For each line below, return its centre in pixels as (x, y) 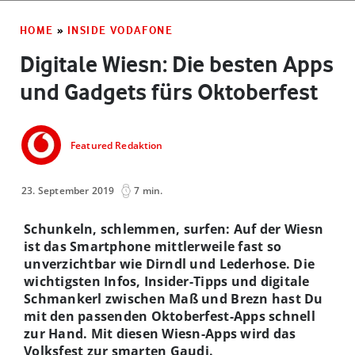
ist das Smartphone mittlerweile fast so (153, 246)
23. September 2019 (68, 190)
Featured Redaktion (117, 146)
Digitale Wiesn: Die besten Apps (177, 64)
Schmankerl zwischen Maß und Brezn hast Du (174, 298)
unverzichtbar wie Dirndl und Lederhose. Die (170, 263)
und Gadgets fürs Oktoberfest (169, 92)
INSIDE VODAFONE (120, 30)
